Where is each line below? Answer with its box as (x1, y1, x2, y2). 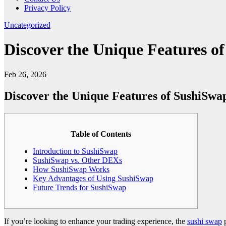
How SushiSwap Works (33, 164, 109, 174)
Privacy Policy (24, 4, 71, 12)
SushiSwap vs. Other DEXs (33, 155, 122, 164)
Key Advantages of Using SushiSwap (33, 174, 153, 183)
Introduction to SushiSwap (33, 146, 118, 155)
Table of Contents (71, 129, 131, 138)
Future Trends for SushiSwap (33, 183, 126, 192)
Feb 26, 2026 (4, 70, 46, 79)
